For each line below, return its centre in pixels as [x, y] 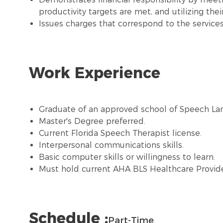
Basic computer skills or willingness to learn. [127, 157]
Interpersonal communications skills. [111, 145]
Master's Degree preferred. [92, 121]
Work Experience [95, 73]
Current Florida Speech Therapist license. [120, 133]
